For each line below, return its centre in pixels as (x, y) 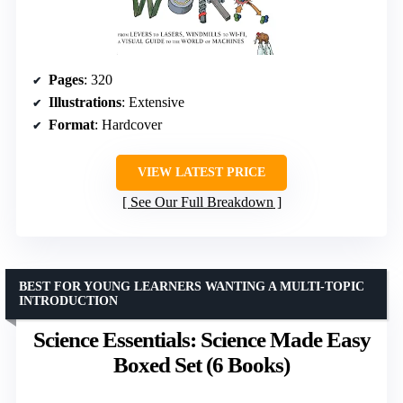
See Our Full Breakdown (201, 201)
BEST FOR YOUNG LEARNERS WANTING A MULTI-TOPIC (192, 286)
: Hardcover (128, 124)
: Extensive (153, 102)
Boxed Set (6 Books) (201, 364)
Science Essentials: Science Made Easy (201, 339)
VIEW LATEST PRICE (201, 172)
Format (72, 124)
